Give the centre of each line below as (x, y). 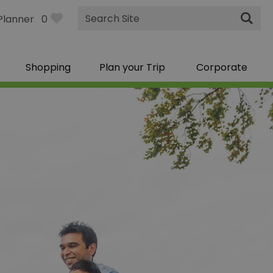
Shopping (48, 68)
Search (94, 25)
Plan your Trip (132, 68)
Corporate (222, 68)
